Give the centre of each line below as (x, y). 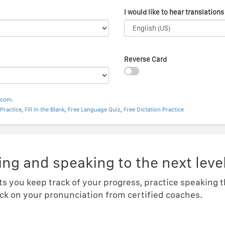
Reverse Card (145, 59)
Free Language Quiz (94, 109)
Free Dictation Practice (153, 109)
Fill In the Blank (44, 109)
